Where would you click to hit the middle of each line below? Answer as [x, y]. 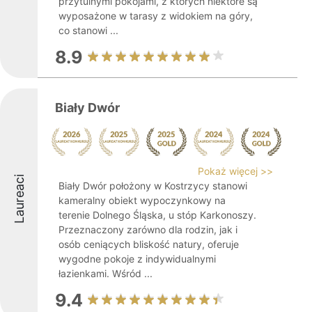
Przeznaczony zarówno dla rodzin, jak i [148, 229]
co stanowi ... [88, 30]
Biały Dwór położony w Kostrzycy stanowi [153, 186]
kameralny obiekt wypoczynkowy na [142, 200]
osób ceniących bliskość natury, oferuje [149, 244]
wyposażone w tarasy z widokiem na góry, [156, 16]
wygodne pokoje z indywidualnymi [137, 259]
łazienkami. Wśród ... [106, 273]
